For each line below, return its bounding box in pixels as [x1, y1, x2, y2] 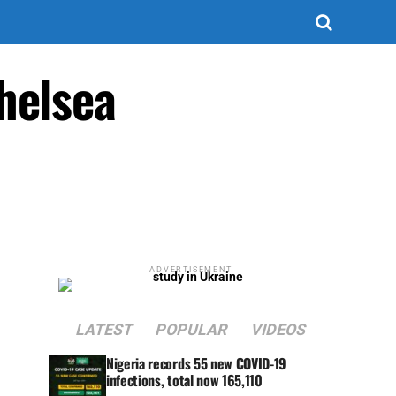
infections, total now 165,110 [106, 369, 263, 391]
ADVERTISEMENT [149, 265, 232, 274]
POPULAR [153, 321, 231, 339]
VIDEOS [248, 321, 308, 339]
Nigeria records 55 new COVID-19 [106, 353, 287, 374]
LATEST [73, 321, 135, 339]
